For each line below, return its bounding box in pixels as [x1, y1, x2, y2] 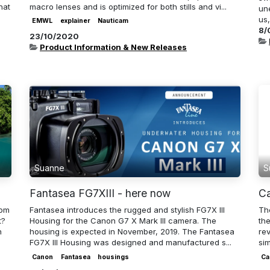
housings [97, 253, 129, 261]
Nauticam [97, 17, 128, 25]
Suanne [34, 163, 64, 174]
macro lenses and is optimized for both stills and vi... [30, 1, 227, 11]
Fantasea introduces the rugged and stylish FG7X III [30, 205, 225, 215]
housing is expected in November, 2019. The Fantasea [30, 227, 234, 237]
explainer [60, 17, 90, 25]
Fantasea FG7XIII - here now [30, 187, 171, 200]
